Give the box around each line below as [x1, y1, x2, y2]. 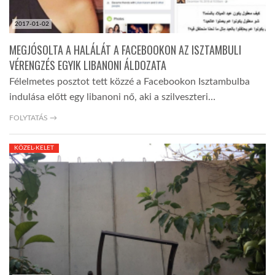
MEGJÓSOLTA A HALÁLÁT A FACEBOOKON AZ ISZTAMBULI [9, 42, 241, 58]
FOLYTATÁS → [9, 114, 57, 122]
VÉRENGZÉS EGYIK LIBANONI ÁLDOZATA [9, 57, 166, 74]
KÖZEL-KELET [14, 145, 54, 152]
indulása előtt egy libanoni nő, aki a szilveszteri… [9, 92, 215, 103]
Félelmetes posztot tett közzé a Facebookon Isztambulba [9, 77, 250, 87]
